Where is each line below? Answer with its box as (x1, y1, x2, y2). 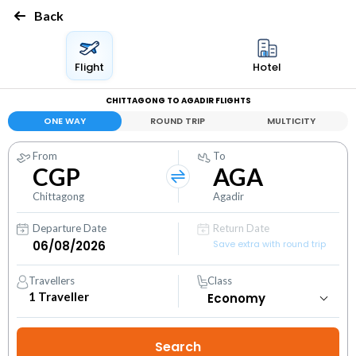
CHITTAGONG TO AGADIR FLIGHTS (105, 95, 251, 106)
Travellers (29, 274, 75, 287)
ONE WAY (43, 114, 86, 127)
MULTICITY (267, 114, 316, 127)
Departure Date (33, 222, 106, 234)
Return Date (213, 222, 270, 234)
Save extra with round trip (213, 238, 327, 250)
